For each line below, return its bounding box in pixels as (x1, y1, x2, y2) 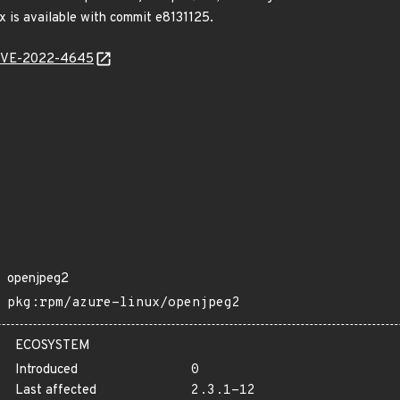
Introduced (15, 362, 78, 379)
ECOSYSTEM (15, 337, 90, 354)
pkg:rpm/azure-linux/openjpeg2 (7, 295, 240, 312)
